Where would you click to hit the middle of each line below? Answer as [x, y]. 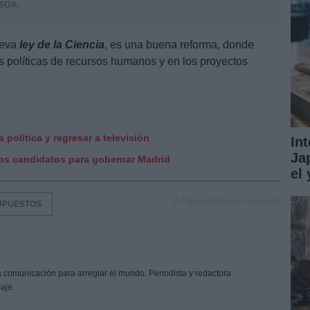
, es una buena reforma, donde [179, 44]
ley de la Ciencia [62, 44]
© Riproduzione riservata [226, 200]
